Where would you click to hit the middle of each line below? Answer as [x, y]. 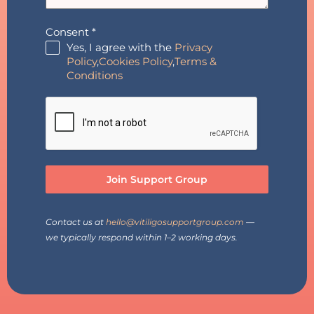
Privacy [193, 47]
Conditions [95, 75]
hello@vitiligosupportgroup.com [175, 222]
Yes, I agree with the [121, 47]
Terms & [196, 61]
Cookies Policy [136, 61]
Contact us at [76, 222]
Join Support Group [157, 179]
